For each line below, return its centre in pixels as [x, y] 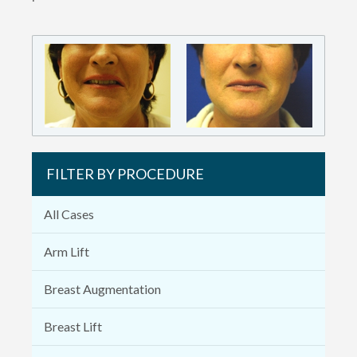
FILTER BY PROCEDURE [125, 173]
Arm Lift [67, 251]
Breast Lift [73, 326]
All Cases [69, 214]
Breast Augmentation [102, 288]
